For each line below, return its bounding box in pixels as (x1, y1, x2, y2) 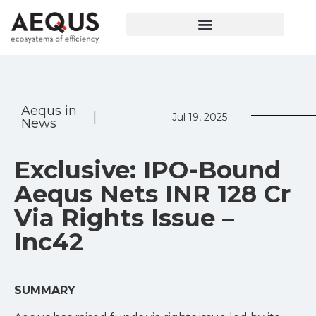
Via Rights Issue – (14, 203, 234, 233)
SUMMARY (14, 284, 75, 298)
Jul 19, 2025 (172, 111, 227, 124)
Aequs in (21, 103, 77, 119)
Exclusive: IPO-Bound (14, 155, 281, 186)
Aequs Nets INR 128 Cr (14, 179, 291, 209)
